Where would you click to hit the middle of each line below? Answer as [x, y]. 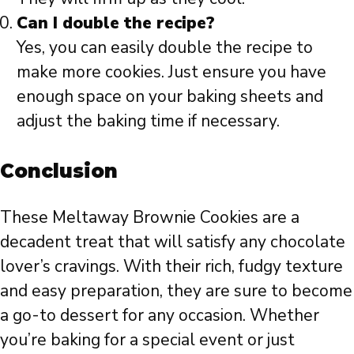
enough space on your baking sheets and [170, 96]
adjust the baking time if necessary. [148, 121]
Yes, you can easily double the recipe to [165, 47]
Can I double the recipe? [116, 23]
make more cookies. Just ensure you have [171, 72]
